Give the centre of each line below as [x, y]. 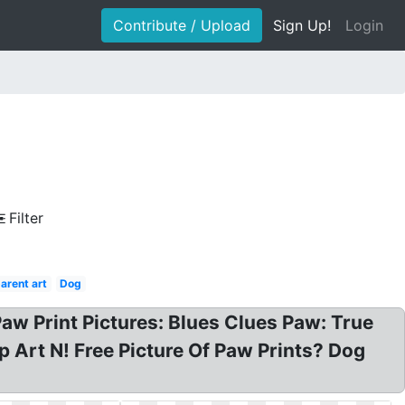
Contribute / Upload [182, 25]
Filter [26, 218]
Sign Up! [302, 25]
